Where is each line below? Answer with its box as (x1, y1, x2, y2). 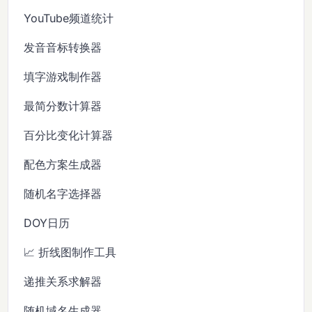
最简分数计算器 (24, 98, 102, 113)
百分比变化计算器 (24, 127, 114, 142)
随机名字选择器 (24, 186, 102, 201)
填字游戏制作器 (24, 69, 102, 84)
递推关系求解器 (24, 274, 102, 288)
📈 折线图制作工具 (24, 244, 117, 259)
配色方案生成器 (24, 157, 102, 171)
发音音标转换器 (24, 40, 102, 54)
